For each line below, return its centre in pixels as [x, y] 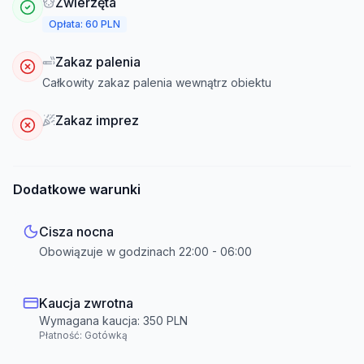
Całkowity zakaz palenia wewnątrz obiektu [157, 82]
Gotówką [106, 335]
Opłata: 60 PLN [84, 24]
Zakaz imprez [97, 120]
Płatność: [62, 335]
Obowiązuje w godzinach [109, 251]
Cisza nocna [76, 232]
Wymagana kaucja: [91, 321]
